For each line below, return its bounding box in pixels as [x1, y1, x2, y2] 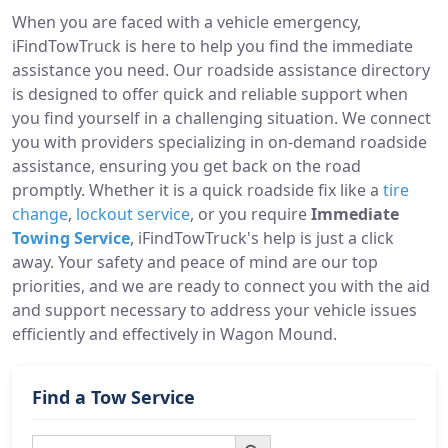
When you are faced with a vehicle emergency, [12, 11, 361, 33]
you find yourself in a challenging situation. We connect [12, 107, 431, 129]
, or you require [190, 203, 311, 225]
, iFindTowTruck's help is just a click [130, 227, 394, 249]
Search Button [234, 426, 274, 441]
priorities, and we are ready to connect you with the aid [12, 275, 430, 297]
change [12, 203, 68, 225]
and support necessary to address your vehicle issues [12, 299, 417, 321]
